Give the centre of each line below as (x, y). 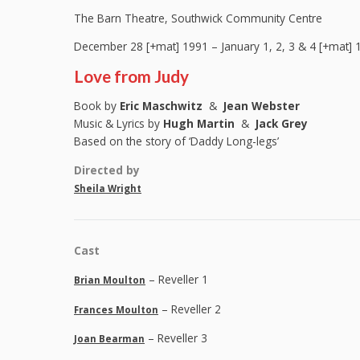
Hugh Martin (199, 124)
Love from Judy (131, 76)
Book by (97, 106)
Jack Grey (282, 124)
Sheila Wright (108, 188)
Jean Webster (262, 106)
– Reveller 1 (177, 279)
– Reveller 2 (190, 309)
